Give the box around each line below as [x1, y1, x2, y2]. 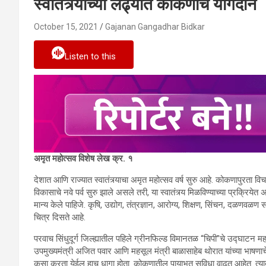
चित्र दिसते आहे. [34, 212, 85, 223]
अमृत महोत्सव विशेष [34, 153, 94, 164]
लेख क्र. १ [97, 153, 133, 164]
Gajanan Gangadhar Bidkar [105, 22, 205, 32]
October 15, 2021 [34, 22, 98, 32]
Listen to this [65, 51, 116, 62]
